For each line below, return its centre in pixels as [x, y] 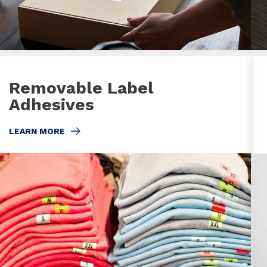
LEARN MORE [37, 131]
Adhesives [51, 104]
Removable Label [81, 88]
